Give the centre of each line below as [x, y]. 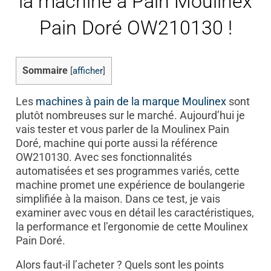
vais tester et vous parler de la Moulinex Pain [122, 129]
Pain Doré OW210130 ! [135, 28]
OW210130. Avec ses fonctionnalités [103, 157]
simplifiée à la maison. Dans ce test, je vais [118, 198]
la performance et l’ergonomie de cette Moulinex [132, 226]
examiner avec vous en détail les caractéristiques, [135, 212]
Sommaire [45, 70]
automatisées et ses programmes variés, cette [127, 171]
